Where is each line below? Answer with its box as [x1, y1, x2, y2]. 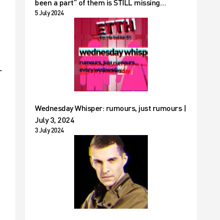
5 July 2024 [35, 9, 64, 17]
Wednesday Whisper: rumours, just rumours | [35, 103, 186, 112]
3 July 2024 [35, 126, 64, 134]
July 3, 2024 [35, 115, 74, 124]
